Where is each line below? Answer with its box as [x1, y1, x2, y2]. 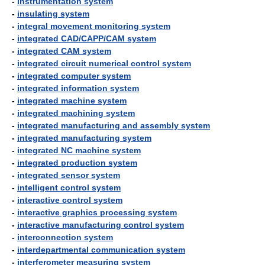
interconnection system [17, 232, 113, 242]
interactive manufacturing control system [17, 220, 184, 230]
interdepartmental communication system [17, 245, 185, 254]
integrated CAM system [17, 46, 111, 56]
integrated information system [17, 83, 139, 93]
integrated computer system [17, 71, 131, 80]
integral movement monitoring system [17, 21, 170, 31]
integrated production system [17, 158, 137, 167]
